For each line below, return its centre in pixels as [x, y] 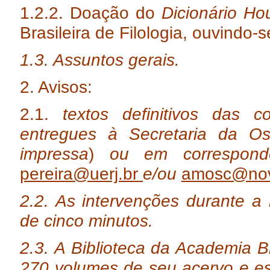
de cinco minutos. [86, 221]
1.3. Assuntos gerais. [100, 60]
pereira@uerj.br [81, 174]
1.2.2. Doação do [91, 13]
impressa [54, 154]
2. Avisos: [56, 87]
